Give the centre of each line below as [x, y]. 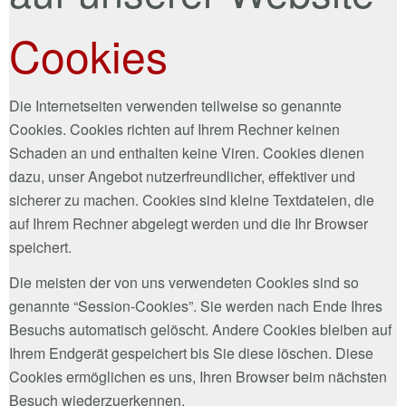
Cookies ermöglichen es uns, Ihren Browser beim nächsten [198, 376]
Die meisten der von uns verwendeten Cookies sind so [184, 282]
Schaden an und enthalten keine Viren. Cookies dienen [187, 152]
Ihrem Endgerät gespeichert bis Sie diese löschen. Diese [191, 353]
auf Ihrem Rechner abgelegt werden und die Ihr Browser [188, 223]
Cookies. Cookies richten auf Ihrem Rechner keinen [174, 129]
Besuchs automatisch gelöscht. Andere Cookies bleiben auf [200, 329]
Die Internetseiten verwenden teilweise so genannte [175, 105]
